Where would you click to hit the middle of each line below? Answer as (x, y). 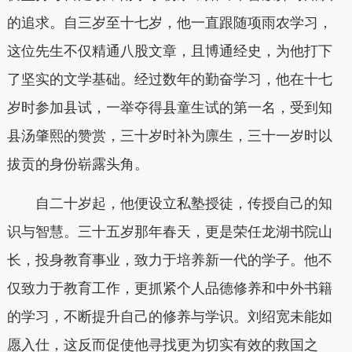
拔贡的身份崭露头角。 (77, 165)
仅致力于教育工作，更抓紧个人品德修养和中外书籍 (169, 288)
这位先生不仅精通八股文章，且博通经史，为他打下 (169, 51)
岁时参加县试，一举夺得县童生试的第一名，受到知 (169, 108)
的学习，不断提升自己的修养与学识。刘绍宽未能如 (169, 316)
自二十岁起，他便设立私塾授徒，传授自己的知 (183, 203)
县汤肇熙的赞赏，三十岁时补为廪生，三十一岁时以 (169, 136)
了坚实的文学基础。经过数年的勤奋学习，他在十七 (169, 80)
